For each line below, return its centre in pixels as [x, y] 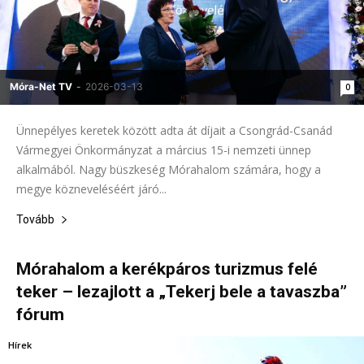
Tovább [35, 219]
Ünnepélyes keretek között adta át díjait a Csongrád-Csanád [174, 130]
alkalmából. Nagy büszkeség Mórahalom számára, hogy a [169, 169]
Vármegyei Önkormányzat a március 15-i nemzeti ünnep [164, 149]
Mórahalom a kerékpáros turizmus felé [167, 269]
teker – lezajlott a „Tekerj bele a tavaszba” [182, 291]
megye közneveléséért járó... [91, 188]
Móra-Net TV [41, 86]
